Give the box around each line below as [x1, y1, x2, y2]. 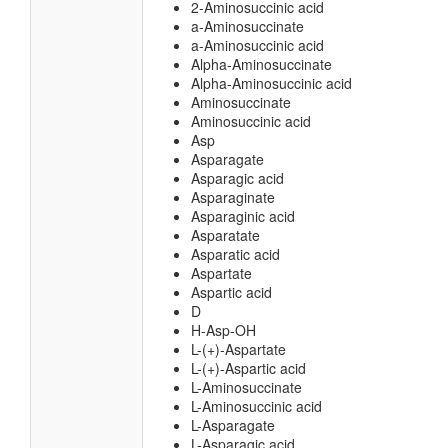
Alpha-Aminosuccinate [191, 54, 332, 74]
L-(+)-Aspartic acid [191, 358, 306, 378]
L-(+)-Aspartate [191, 339, 286, 359]
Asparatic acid [191, 244, 280, 264]
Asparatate [191, 225, 260, 245]
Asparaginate [191, 187, 275, 207]
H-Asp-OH [191, 320, 256, 340]
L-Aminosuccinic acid [191, 396, 322, 416]
